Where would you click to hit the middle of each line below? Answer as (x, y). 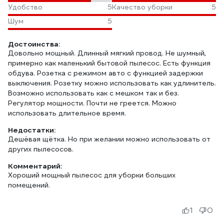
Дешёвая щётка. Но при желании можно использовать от (109, 139)
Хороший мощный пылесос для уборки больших (92, 175)
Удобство (25, 7)
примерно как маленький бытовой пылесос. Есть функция (109, 63)
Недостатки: (32, 130)
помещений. (29, 185)
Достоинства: (34, 44)
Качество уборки (142, 7)
